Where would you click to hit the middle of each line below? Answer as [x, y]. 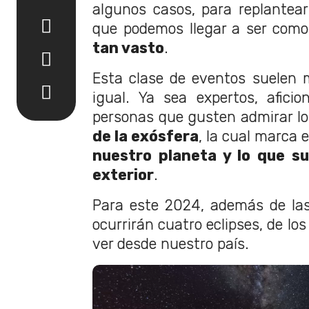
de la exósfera [146, 136]
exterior [123, 175]
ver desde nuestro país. [171, 243]
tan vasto [128, 48]
